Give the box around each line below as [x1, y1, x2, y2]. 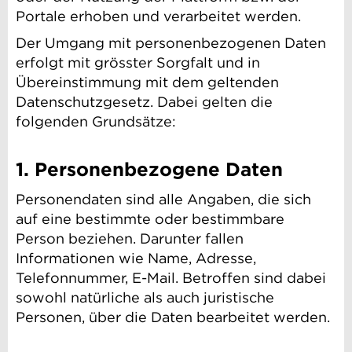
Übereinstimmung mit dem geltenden [16, 74, 279, 91]
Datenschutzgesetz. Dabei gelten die [16, 93, 273, 111]
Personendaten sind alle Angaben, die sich [16, 191, 311, 208]
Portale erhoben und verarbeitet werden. [16, 8, 301, 25]
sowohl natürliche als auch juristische [16, 289, 274, 306]
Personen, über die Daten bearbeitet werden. [16, 309, 330, 326]
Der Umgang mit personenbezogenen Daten [16, 35, 326, 52]
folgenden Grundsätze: [16, 113, 176, 130]
